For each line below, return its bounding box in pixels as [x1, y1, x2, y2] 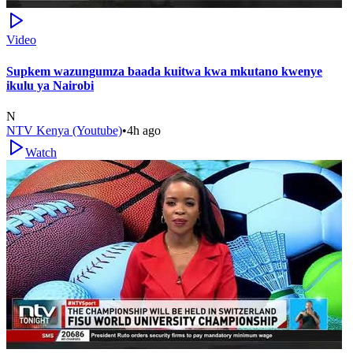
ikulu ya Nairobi [6, 78, 94, 92]
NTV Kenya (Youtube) [6, 123, 122, 137]
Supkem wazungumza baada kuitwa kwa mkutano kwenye [6, 64, 322, 78]
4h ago [127, 123, 161, 137]
